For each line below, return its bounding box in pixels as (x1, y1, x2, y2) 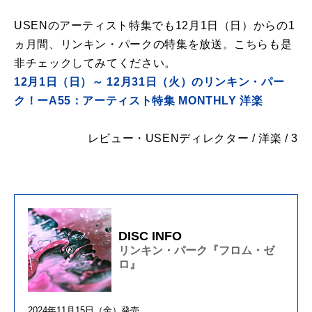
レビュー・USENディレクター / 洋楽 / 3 (87, 132, 298, 145)
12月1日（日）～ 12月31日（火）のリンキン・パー (14, 76, 285, 88)
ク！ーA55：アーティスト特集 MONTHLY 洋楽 (14, 95, 263, 107)
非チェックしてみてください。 (14, 57, 176, 70)
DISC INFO (118, 228, 182, 243)
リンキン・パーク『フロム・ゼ (118, 244, 274, 256)
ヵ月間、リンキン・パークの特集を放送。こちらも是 (14, 38, 292, 51)
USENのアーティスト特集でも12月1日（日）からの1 (14, 19, 295, 32)
